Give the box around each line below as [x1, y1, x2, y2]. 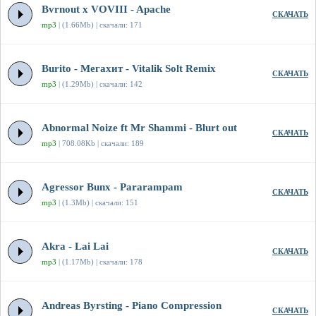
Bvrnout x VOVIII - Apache [42, 4, 171, 16]
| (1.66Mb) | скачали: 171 [56, 20, 142, 30]
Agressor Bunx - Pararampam [42, 181, 183, 193]
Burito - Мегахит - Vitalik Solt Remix [42, 63, 216, 75]
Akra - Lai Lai [42, 241, 109, 253]
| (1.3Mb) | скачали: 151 [56, 198, 138, 207]
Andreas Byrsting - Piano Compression [42, 300, 221, 312]
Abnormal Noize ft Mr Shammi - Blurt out [42, 122, 237, 134]
